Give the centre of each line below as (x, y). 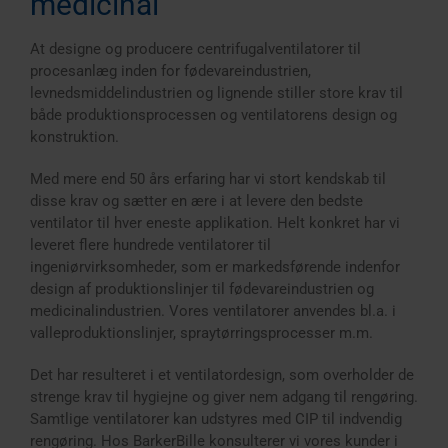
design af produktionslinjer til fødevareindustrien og (202, 289)
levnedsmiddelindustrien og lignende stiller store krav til (216, 93)
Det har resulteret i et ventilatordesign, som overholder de (222, 375)
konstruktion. (74, 137)
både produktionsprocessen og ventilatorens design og (213, 115)
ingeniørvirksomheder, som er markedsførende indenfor (215, 267)
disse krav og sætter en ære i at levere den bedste (196, 201)
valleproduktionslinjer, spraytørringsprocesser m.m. (201, 333)
